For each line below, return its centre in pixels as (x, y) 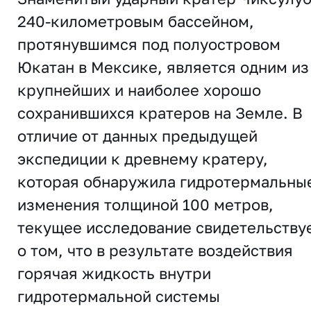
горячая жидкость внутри (114, 273)
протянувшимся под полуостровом (149, 44)
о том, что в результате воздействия (157, 250)
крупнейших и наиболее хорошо (139, 90)
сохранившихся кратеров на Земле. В (160, 113)
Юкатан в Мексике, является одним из (163, 67)
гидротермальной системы (119, 296)
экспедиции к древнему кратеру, (143, 159)
